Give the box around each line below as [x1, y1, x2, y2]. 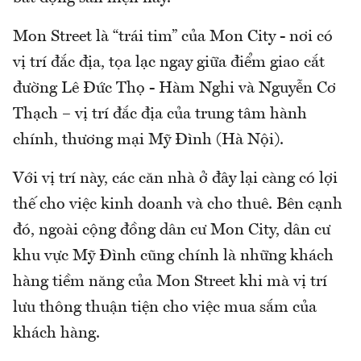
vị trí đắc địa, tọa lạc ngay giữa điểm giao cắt [13, 54, 325, 71]
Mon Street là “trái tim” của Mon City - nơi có [13, 28, 333, 45]
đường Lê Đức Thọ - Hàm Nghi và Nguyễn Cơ [13, 80, 336, 97]
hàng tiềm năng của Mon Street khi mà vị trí [13, 273, 327, 290]
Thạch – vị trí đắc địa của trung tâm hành [13, 106, 307, 122]
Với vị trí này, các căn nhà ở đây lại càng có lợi [13, 170, 338, 187]
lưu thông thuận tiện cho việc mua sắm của [13, 299, 317, 316]
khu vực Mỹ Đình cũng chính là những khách [13, 247, 334, 264]
